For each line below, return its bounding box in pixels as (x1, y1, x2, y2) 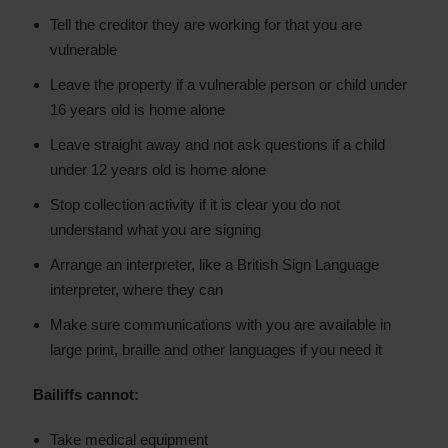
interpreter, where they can (50, 281, 223, 298)
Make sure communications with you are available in (50, 316, 391, 333)
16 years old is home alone (50, 101, 225, 118)
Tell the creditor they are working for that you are (50, 16, 362, 33)
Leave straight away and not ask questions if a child (50, 136, 385, 153)
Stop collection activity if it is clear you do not (50, 196, 340, 213)
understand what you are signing (50, 221, 261, 238)
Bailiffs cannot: (33, 386, 139, 403)
